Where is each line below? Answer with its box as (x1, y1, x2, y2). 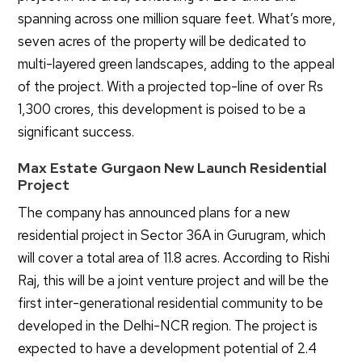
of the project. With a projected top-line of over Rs (18, 78, 324, 96)
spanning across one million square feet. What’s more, (18, 10, 336, 28)
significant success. (18, 123, 135, 141)
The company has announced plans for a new (18, 204, 291, 222)
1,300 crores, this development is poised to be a (18, 100, 306, 119)
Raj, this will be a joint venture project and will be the (18, 271, 330, 290)
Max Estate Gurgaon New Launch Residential (18, 158, 327, 178)
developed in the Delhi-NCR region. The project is (18, 317, 318, 335)
